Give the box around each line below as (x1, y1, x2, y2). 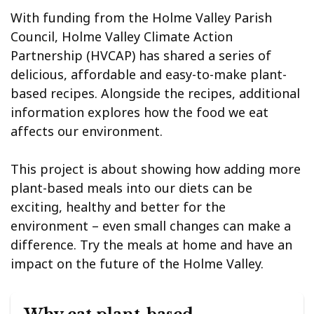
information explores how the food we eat (11, 104, 268, 121)
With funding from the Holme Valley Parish (11, 9, 272, 27)
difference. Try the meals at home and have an (11, 236, 292, 254)
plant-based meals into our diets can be (11, 179, 252, 197)
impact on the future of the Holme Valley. (11, 255, 264, 273)
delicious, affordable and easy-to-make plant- (11, 66, 287, 83)
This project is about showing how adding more (11, 161, 301, 178)
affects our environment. (11, 123, 163, 140)
